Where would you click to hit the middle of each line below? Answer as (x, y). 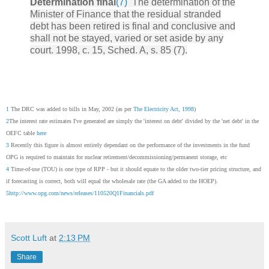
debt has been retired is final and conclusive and (133, 26)
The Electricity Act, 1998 (164, 109)
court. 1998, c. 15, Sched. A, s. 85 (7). (109, 50)
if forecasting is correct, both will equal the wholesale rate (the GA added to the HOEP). (112, 181)
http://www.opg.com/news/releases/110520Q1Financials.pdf (81, 193)
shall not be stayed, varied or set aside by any (127, 38)
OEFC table (21, 133)
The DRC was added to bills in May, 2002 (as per (71, 109)
